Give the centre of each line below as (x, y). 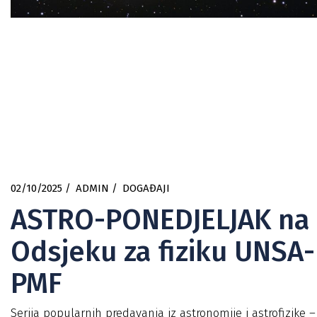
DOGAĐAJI (146, 188)
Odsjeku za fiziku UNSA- (163, 252)
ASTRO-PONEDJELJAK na (160, 220)
